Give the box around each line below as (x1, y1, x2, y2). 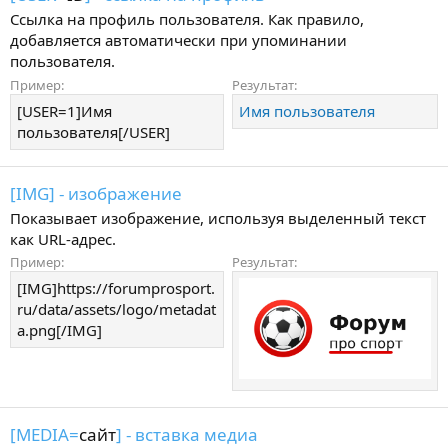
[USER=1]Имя (17, 100, 112, 121)
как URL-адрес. (10, 228, 116, 249)
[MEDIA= (10, 422, 79, 446)
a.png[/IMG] (17, 320, 102, 341)
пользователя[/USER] (17, 121, 170, 142)
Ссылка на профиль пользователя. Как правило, (10, 9, 364, 29)
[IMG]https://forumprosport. (17, 278, 215, 299)
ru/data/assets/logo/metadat (17, 299, 216, 320)
